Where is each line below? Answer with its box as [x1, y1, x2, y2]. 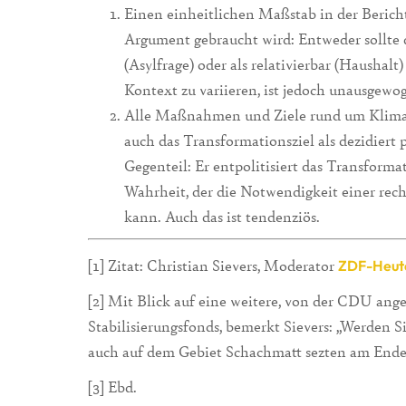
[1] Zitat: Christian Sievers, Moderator [88, 255, 338, 276]
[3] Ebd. [88, 375, 137, 397]
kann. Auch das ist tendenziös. [124, 206, 320, 227]
